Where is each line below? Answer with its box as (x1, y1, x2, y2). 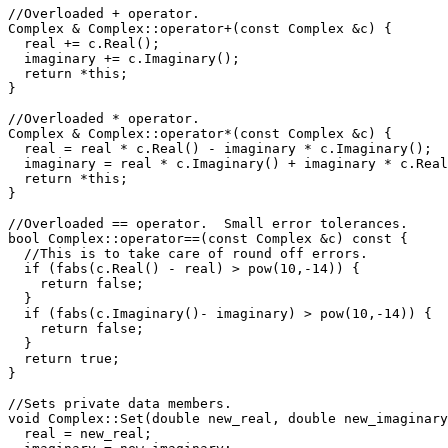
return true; (8, 350, 120, 366)
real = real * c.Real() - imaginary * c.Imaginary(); (8, 140, 432, 156)
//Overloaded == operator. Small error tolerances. (8, 215, 408, 231)
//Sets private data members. (8, 395, 232, 411)
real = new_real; (8, 425, 152, 441)
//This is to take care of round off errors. (8, 245, 368, 261)
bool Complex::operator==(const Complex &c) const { (8, 230, 408, 246)
